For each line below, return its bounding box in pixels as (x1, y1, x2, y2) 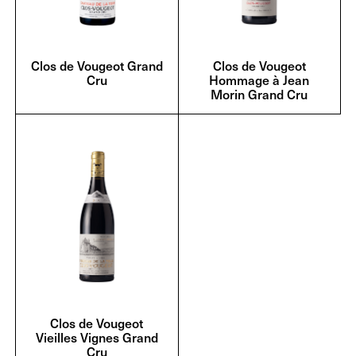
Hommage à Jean (209, 69, 310, 89)
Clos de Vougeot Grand (30, 55, 163, 75)
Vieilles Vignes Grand (35, 327, 158, 346)
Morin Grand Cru (211, 83, 308, 103)
